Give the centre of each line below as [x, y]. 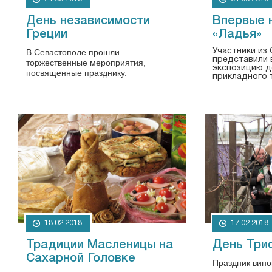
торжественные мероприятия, [86, 63]
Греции [47, 35]
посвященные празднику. [76, 73]
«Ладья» [237, 35]
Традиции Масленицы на [100, 245]
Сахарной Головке [81, 259]
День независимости [88, 21]
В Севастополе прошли [73, 52]
